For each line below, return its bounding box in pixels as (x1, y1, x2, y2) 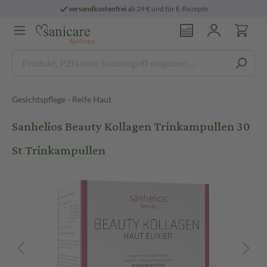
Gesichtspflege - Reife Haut (12, 94, 111, 104)
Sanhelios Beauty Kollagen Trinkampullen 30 (12, 115, 250, 138)
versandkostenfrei (69, 4, 127, 13)
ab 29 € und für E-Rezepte (126, 4, 209, 13)
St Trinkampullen (12, 139, 105, 162)
